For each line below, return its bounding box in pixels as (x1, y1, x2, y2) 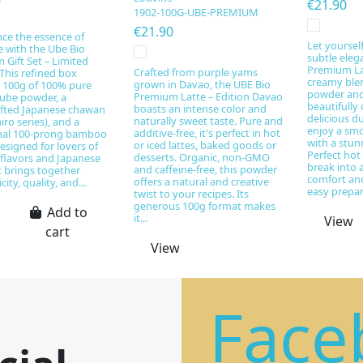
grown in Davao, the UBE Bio (133, 77, 271, 92)
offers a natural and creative (133, 174, 269, 190)
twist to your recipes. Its (133, 186, 249, 202)
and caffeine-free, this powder (133, 162, 277, 177)
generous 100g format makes (133, 199, 275, 214)
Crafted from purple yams (133, 65, 258, 80)
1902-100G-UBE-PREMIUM (133, 4, 258, 19)
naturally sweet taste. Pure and (133, 113, 283, 129)
